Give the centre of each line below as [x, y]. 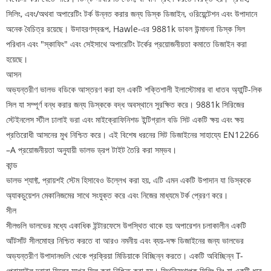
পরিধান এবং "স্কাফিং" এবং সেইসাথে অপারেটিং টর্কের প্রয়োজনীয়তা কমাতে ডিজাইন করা [126, 44]
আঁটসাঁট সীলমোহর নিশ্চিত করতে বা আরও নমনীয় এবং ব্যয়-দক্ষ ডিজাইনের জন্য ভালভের [125, 241]
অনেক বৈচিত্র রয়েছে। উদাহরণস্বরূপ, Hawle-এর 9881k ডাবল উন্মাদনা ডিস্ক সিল [126, 29]
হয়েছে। [17, 59]
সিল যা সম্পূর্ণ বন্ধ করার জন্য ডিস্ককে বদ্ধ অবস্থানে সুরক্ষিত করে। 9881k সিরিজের [125, 105]
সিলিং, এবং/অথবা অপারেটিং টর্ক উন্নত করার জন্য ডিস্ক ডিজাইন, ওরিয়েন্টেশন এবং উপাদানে [132, 14]
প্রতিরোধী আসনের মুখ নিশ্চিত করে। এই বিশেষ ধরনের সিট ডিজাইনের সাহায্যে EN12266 [132, 135]
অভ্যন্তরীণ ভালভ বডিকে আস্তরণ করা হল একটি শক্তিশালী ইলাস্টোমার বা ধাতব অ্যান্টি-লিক [134, 90]
